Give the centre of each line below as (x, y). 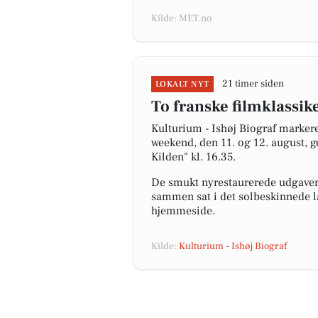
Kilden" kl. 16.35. (193, 157)
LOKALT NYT (182, 84)
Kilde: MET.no (181, 18)
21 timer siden (253, 84)
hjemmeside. (183, 211)
